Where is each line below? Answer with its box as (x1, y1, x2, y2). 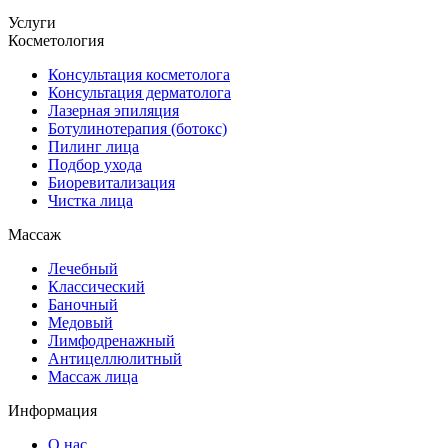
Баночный (48, 296, 118, 314)
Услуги (8, 14, 56, 32)
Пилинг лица (48, 138, 139, 156)
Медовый (48, 314, 113, 332)
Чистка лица (48, 192, 133, 210)
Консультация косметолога (48, 66, 230, 84)
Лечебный (48, 260, 118, 278)
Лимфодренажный (48, 332, 175, 350)
